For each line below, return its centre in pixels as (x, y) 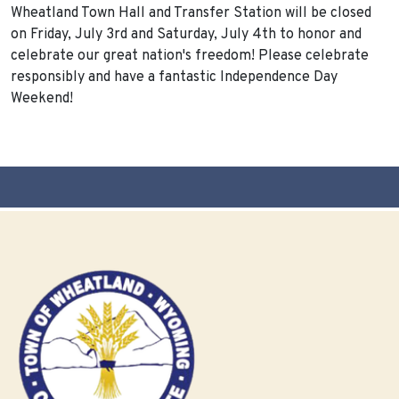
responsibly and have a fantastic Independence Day (174, 78)
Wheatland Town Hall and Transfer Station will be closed (191, 14)
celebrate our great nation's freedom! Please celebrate (190, 57)
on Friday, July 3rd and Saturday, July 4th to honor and (186, 35)
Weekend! (42, 99)
